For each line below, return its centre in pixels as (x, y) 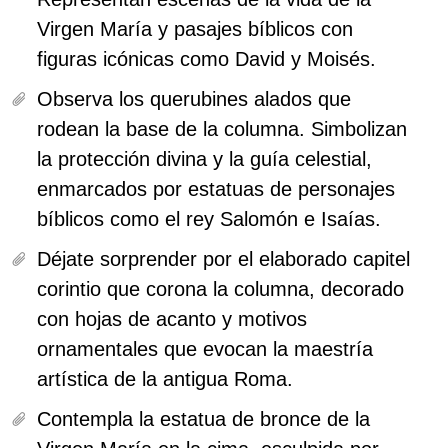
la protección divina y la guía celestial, (204, 159)
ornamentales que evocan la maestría (205, 349)
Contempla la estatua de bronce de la (203, 419)
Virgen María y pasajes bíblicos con (195, 29)
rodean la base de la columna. (171, 129)
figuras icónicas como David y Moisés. (206, 59)
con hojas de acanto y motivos (172, 319)
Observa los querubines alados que (194, 99)
